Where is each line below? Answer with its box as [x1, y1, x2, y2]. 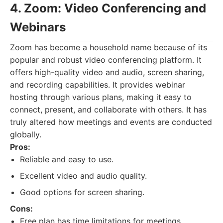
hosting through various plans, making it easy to [10, 92, 192, 102]
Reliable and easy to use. [20, 154, 113, 164]
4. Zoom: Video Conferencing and [10, 1, 206, 15]
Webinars [10, 20, 66, 34]
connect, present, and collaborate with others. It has [10, 105, 207, 114]
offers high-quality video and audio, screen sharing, [10, 67, 204, 77]
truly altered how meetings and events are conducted [10, 117, 212, 127]
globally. [10, 129, 41, 139]
